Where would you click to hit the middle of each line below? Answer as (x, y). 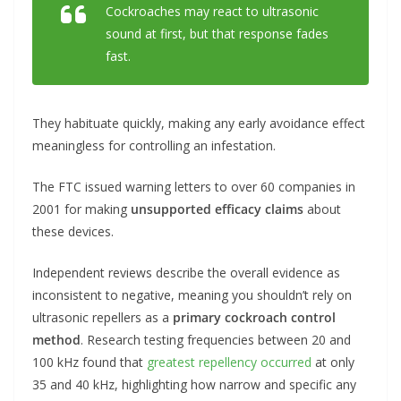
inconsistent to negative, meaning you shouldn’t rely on (192, 294)
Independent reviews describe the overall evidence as (186, 272)
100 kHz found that (90, 362)
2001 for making (81, 209)
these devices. (73, 231)
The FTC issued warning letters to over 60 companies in (194, 186)
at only (333, 362)
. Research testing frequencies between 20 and (216, 339)
